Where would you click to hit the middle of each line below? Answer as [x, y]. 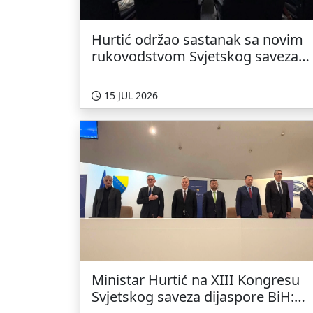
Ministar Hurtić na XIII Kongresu [196, 280]
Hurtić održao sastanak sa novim [197, 39]
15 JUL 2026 [131, 95]
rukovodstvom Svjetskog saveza [195, 56]
